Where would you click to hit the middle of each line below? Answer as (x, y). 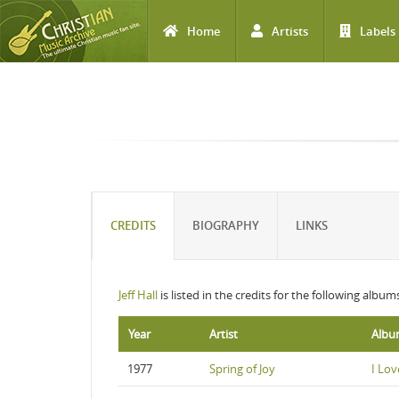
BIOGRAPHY (226, 225)
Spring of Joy (242, 369)
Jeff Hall (138, 295)
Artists (290, 31)
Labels (378, 31)
